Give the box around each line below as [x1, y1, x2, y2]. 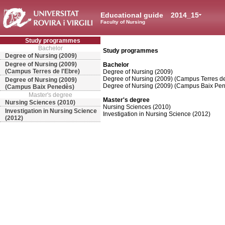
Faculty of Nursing [100, 19, 145, 25]
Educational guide [100, 11, 165, 19]
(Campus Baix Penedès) [5, 83, 74, 90]
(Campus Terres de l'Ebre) [5, 68, 80, 75]
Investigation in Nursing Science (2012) [103, 110, 210, 118]
